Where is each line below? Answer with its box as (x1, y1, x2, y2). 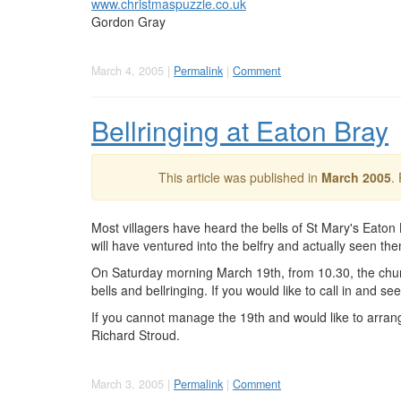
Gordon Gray (91, 13, 166, 30)
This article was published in (158, 168, 321, 186)
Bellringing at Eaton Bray (91, 111, 388, 149)
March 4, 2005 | (91, 63, 174, 79)
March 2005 (320, 168, 391, 186)
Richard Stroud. (91, 326, 180, 344)
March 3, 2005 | (91, 376, 174, 392)
